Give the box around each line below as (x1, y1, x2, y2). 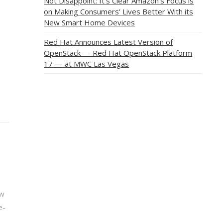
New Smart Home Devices (44, 17, 135, 27)
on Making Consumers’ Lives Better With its (44, 6, 194, 16)
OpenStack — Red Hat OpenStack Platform (44, 47, 193, 58)
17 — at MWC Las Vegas (44, 58, 129, 69)
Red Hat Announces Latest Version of (44, 36, 173, 47)
